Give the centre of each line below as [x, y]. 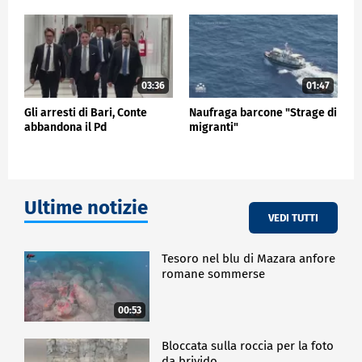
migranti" [214, 128]
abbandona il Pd [65, 128]
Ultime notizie [86, 208]
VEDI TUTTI [293, 217]
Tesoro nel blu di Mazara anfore [249, 259]
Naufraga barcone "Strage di [263, 113]
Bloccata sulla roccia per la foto [248, 345]
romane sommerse [214, 274]
